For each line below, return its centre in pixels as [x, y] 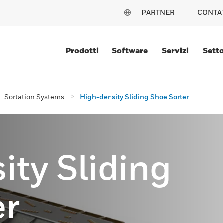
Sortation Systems [34, 97]
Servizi [175, 50]
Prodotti [82, 50]
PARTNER [158, 12]
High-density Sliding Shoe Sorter [134, 97]
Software [130, 50]
